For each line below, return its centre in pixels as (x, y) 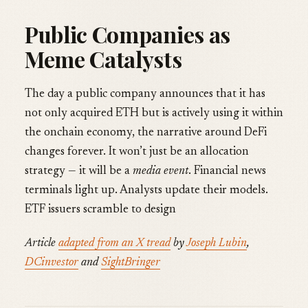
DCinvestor (52, 263)
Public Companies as (128, 34)
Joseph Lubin (217, 243)
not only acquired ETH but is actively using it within (154, 114)
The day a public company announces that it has (145, 95)
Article (42, 243)
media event (161, 172)
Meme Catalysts (103, 58)
